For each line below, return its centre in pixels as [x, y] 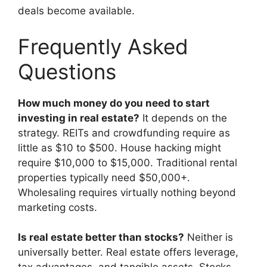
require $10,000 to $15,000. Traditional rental [128, 162]
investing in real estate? [79, 118]
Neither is [209, 237]
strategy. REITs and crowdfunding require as [124, 133]
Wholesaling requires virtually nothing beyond [127, 192]
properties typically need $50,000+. [104, 177]
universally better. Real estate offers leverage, [128, 252]
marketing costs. [58, 207]
